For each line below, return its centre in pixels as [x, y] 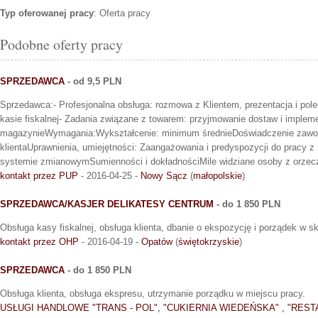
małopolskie [218, 176]
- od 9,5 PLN [93, 82]
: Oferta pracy [122, 13]
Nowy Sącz [164, 176]
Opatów [157, 242]
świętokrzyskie [209, 242]
